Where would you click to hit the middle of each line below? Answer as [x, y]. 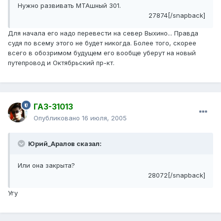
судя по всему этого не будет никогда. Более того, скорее [102, 43]
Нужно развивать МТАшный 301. [69, 6]
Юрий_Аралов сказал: [64, 144]
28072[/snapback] [177, 175]
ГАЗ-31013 [53, 107]
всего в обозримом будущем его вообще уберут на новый [102, 53]
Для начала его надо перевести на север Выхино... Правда [103, 33]
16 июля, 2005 [104, 118]
